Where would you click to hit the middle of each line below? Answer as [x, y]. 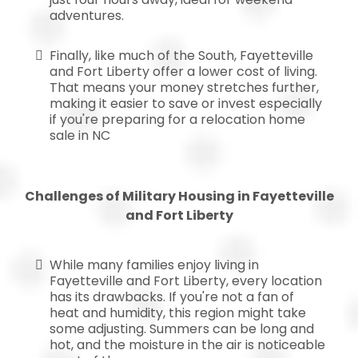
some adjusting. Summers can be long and [182, 328]
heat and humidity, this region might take [178, 312]
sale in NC [80, 135]
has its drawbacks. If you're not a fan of [172, 296]
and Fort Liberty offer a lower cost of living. [183, 71]
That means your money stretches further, [184, 87]
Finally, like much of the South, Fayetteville [181, 55]
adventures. [87, 15]
